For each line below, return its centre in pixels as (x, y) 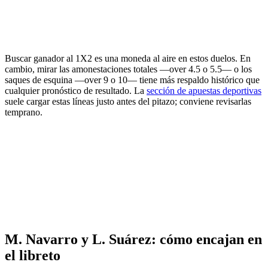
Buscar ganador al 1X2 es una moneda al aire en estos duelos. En (128, 59)
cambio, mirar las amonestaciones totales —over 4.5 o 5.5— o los (128, 69)
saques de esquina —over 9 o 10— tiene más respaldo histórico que (132, 80)
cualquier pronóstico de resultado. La (76, 91)
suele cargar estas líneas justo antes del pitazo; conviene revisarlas (128, 102)
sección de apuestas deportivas (204, 91)
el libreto (33, 256)
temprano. (24, 112)
